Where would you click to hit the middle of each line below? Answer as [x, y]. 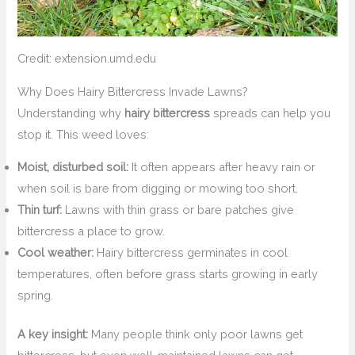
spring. [36, 296]
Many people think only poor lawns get [196, 334]
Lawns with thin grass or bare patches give [178, 210]
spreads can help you [271, 113]
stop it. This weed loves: [84, 134]
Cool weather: [56, 253]
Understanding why [71, 113]
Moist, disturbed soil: [73, 167]
